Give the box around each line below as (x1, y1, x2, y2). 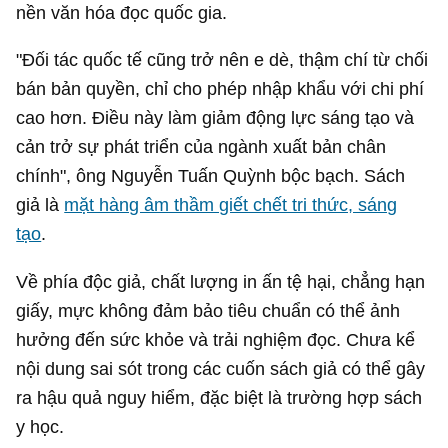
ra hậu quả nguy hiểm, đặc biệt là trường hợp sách (16, 386, 423, 408)
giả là (16, 194, 65, 216)
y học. (16, 415, 65, 437)
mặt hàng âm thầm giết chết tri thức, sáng (64, 194, 398, 216)
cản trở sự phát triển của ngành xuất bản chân (16, 136, 387, 158)
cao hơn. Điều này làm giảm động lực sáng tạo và (16, 107, 415, 129)
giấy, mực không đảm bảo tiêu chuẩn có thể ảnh (16, 299, 401, 321)
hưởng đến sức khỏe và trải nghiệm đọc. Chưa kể (16, 328, 416, 350)
